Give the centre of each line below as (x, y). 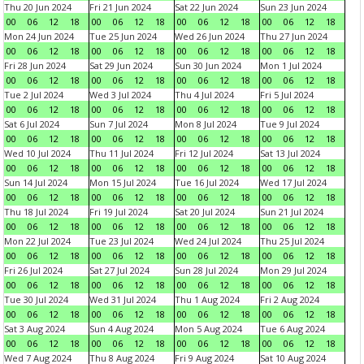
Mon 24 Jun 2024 (39, 36)
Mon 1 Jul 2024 (291, 65)
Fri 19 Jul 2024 (119, 212)
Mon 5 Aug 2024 (208, 329)
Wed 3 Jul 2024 (120, 95)
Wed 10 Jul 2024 (37, 153)
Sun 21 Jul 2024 (292, 212)
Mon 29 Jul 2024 (293, 270)
